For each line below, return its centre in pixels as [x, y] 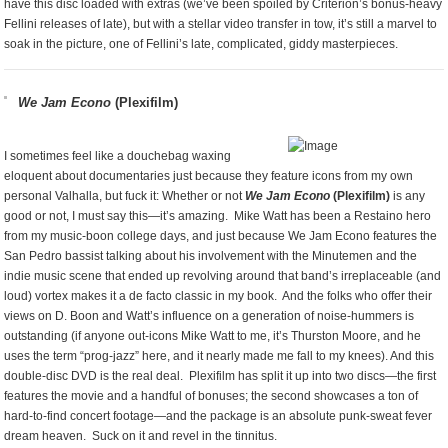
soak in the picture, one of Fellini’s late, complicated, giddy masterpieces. [201, 44]
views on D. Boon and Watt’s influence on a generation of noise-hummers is [209, 316]
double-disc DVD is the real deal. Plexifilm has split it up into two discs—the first [220, 376]
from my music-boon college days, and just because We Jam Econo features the [221, 236]
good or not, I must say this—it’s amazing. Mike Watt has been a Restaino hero [218, 216]
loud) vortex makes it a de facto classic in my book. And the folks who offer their [218, 296]
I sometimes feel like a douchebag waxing [118, 156]
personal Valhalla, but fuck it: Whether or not [125, 196]
